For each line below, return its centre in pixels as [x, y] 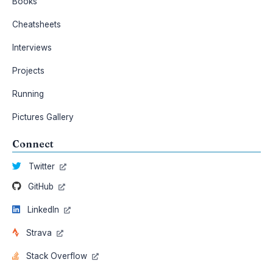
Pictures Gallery [43, 117]
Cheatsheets [37, 24]
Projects [28, 71]
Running [28, 94]
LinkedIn [43, 210]
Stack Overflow [57, 256]
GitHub [41, 186]
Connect [33, 144]
